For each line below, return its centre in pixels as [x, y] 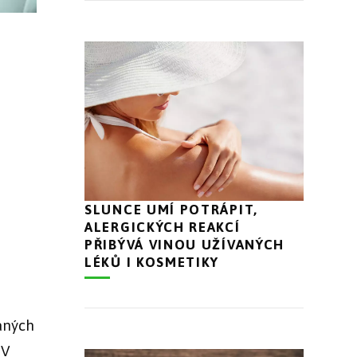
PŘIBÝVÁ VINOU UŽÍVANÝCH [185, 244]
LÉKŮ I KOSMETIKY [152, 262]
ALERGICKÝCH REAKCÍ [163, 227]
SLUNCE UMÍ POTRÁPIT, [171, 209]
